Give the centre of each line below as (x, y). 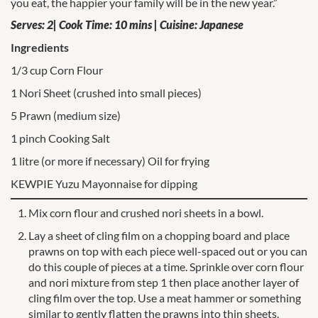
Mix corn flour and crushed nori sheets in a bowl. (146, 212)
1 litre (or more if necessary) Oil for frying (110, 160)
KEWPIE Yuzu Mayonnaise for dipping (104, 183)
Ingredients (40, 47)
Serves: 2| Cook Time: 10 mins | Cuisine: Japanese (127, 24)
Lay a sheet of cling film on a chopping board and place (159, 235)
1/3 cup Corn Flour (57, 70)
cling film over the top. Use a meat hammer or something (165, 297)
